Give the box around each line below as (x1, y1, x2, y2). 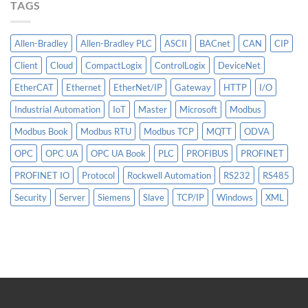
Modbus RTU (80, 126, 131, 137)
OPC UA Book (91, 148, 146, 159)
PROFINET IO (14, 170, 69, 181)
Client (14, 60, 38, 71)
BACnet (199, 38, 230, 49)
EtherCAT (14, 82, 54, 93)
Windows (217, 192, 253, 203)
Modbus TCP (144, 126, 194, 137)
